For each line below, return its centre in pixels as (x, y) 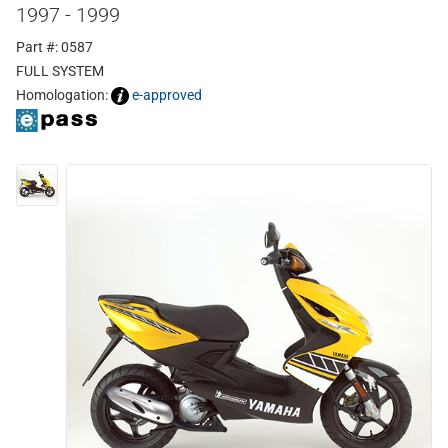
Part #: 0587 (54, 47)
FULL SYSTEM (60, 71)
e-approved (167, 95)
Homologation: (63, 95)
